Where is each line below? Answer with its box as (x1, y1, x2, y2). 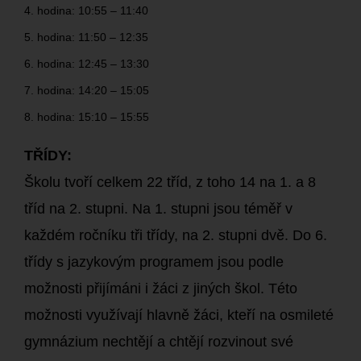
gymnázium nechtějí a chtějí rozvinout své (24, 334, 293, 350)
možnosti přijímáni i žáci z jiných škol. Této (24, 280, 297, 297)
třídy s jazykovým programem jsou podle (24, 254, 284, 270)
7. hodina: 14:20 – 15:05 (24, 84, 149, 97)
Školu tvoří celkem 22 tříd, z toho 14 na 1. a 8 (24, 174, 316, 190)
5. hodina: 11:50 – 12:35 (24, 31, 148, 44)
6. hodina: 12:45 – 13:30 (24, 57, 149, 70)
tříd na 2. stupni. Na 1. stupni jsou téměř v (24, 201, 293, 217)
